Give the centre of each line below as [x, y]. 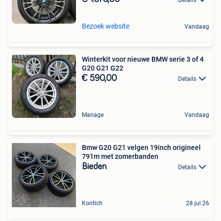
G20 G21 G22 [103, 68]
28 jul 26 [198, 203]
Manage [93, 115]
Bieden [94, 167]
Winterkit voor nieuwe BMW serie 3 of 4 [143, 59]
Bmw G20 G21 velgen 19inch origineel [141, 148]
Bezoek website [106, 26]
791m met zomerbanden [120, 157]
